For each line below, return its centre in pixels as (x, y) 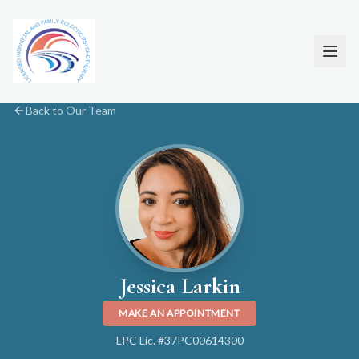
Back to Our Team (71, 110)
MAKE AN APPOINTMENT (179, 313)
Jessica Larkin (179, 286)
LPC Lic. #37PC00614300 (179, 340)
